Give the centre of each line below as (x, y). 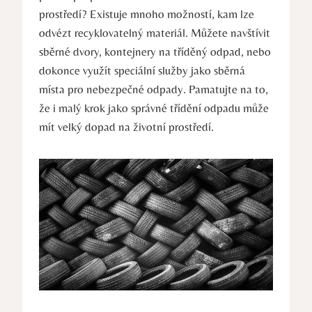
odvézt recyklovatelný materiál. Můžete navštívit (155, 33)
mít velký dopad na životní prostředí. (126, 127)
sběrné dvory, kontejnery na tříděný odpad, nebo (155, 52)
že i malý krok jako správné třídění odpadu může (154, 108)
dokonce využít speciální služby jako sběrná (142, 71)
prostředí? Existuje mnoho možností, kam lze (147, 14)
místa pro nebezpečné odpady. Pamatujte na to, (154, 89)
